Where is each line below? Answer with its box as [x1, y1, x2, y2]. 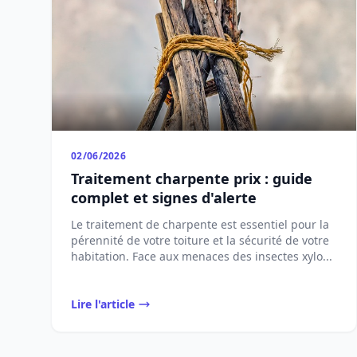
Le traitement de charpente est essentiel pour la [71, 217, 329, 232]
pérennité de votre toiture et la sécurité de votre [71, 233, 329, 248]
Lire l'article [71, 296, 135, 312]
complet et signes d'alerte [71, 188, 257, 207]
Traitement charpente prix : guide [71, 169, 312, 188]
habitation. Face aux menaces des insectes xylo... [71, 249, 332, 264]
